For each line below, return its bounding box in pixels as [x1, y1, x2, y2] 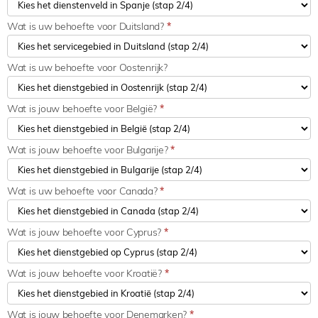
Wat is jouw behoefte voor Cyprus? [7, 225, 164, 238]
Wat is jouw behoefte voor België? [7, 102, 160, 115]
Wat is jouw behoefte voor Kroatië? [7, 266, 165, 280]
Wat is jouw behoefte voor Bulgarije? [7, 143, 171, 156]
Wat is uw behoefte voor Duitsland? [7, 19, 167, 33]
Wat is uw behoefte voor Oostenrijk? [7, 60, 168, 74]
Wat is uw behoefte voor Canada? [7, 184, 160, 197]
